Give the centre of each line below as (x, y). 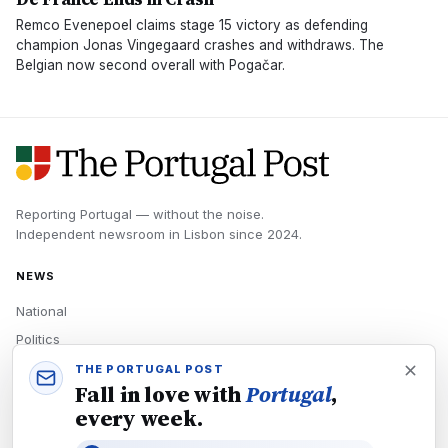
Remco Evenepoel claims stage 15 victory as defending (192, 25)
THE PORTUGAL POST (149, 369)
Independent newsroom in (100, 234)
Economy (44, 367)
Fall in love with (161, 394)
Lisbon (204, 234)
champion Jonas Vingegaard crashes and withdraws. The (200, 45)
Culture (39, 423)
